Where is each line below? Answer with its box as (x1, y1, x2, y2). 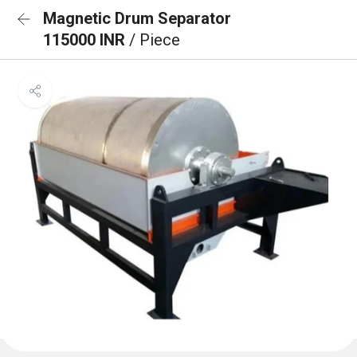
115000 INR (43, 30, 129, 49)
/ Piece (129, 30, 180, 49)
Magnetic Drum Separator (43, 9, 231, 28)
